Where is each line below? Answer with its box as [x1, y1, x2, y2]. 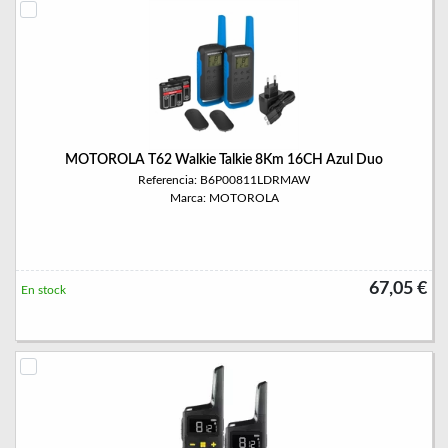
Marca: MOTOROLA [169, 192, 279, 204]
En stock [21, 284, 66, 296]
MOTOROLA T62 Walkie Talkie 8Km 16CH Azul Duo [65, 153, 383, 167]
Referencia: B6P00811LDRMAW [138, 174, 310, 186]
